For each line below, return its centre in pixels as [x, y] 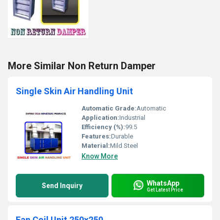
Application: [100, 118]
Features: [96, 136]
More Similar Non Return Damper [82, 66]
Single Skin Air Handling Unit [74, 91]
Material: [96, 146]
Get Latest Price [165, 190]
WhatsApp [163, 183]
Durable [122, 136]
